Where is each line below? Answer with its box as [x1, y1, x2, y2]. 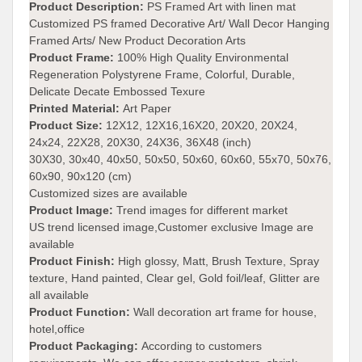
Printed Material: [29, 102, 123, 115]
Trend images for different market [116, 204, 288, 217]
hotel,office [29, 322, 85, 335]
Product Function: [29, 305, 133, 318]
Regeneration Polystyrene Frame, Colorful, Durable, [29, 68, 295, 81]
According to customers [141, 339, 262, 352]
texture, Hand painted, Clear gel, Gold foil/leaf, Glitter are [29, 271, 320, 284]
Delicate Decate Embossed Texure [29, 85, 205, 98]
